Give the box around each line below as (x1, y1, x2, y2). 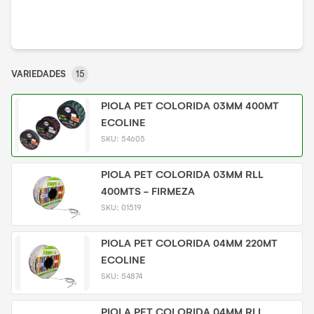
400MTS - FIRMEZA (100, 185, 195, 198)
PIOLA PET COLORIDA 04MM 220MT (100, 237, 278, 250)
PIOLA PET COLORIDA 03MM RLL (100, 168, 264, 181)
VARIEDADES (11, 69, 66, 79)
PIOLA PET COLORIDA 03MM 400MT (100, 100, 279, 112)
